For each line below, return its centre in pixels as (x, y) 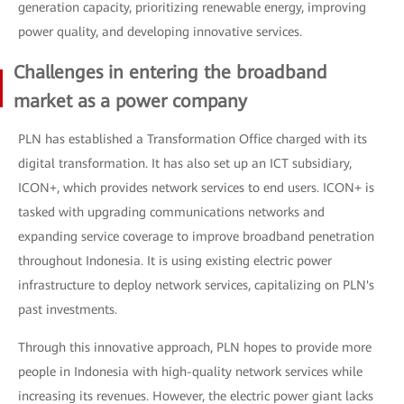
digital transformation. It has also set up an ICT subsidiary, (185, 164)
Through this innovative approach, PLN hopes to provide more (195, 348)
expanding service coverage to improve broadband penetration (196, 237)
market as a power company (130, 101)
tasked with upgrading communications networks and (171, 212)
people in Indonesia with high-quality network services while (190, 372)
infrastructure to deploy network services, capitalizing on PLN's (196, 285)
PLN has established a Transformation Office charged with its (193, 139)
